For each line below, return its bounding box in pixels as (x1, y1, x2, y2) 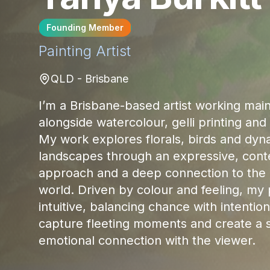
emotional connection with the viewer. (39, 233, 256, 248)
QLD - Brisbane (51, 72, 128, 86)
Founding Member (46, 22, 124, 33)
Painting (39, 42, 92, 60)
